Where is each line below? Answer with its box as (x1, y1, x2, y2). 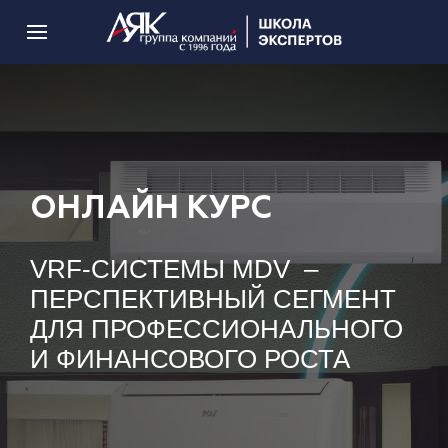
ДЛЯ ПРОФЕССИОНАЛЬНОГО (30, 314, 403, 344)
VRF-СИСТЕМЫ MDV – (30, 254, 318, 284)
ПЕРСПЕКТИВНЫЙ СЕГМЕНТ (30, 284, 396, 314)
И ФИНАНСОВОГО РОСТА (30, 344, 350, 374)
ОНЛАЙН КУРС (30, 193, 272, 225)
